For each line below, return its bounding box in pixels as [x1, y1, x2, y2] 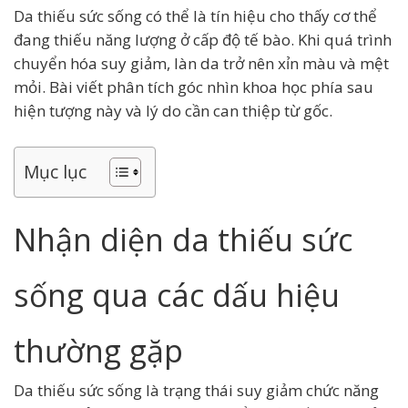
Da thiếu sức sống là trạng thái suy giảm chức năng [14, 380, 379, 401]
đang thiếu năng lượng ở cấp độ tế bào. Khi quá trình [14, 29, 392, 50]
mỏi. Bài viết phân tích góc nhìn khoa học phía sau [14, 76, 373, 97]
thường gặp [14, 330, 183, 372]
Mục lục [24, 159, 87, 185]
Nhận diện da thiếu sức [14, 219, 352, 260]
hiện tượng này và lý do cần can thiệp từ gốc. [14, 100, 332, 121]
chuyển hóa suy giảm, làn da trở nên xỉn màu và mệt [14, 53, 389, 74]
